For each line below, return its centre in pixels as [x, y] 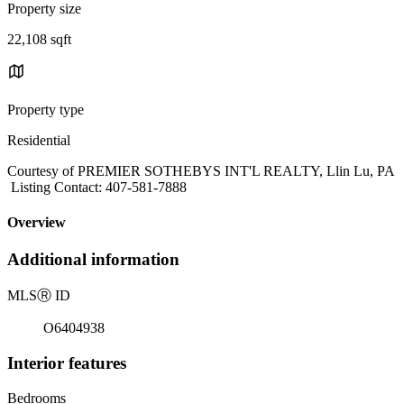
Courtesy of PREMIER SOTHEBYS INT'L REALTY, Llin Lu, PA [201, 170]
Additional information [93, 260]
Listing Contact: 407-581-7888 [97, 187]
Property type [46, 109]
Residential [39, 140]
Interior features [67, 363]
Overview [37, 223]
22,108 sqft [39, 39]
